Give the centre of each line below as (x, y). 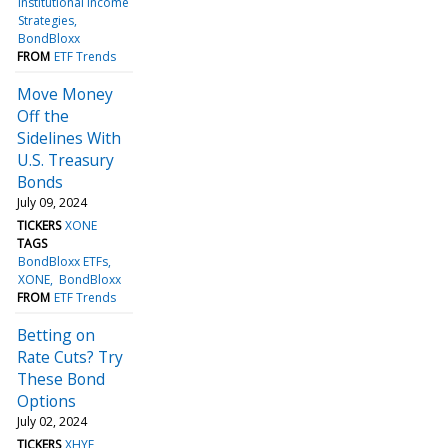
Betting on (56, 334)
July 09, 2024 (52, 202)
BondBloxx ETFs (63, 261)
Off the (43, 115)
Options (46, 400)
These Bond (61, 378)
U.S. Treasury (65, 159)
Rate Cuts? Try (70, 356)
